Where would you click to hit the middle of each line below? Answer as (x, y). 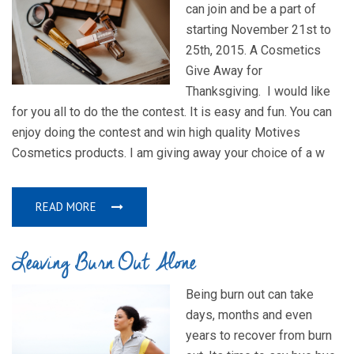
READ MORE (68, 207)
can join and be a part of (251, 9)
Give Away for (224, 71)
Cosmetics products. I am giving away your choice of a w (168, 153)
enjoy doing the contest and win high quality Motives (156, 133)
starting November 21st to (258, 30)
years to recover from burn (259, 336)
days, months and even (249, 315)
